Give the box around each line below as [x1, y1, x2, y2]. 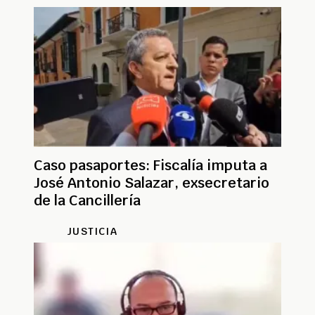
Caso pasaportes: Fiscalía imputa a [34, 155, 267, 174]
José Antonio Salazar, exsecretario [34, 173, 269, 192]
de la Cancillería [34, 191, 141, 210]
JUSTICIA [67, 224, 117, 238]
